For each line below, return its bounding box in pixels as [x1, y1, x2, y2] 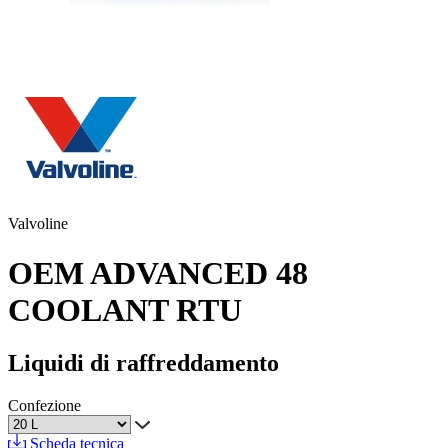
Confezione [8, 397, 81, 415]
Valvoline [8, 215, 68, 233]
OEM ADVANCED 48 [8, 254, 308, 291]
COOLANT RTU [8, 291, 242, 328]
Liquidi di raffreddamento [8, 350, 279, 377]
